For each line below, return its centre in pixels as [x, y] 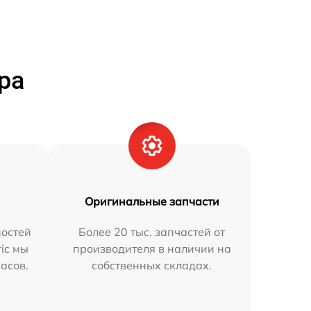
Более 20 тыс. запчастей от [152, 232]
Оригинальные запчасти [152, 202]
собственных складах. [152, 266]
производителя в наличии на [152, 249]
